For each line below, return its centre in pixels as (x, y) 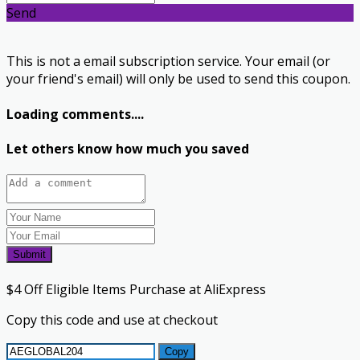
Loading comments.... (75, 114)
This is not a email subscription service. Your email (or (168, 61)
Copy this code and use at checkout (112, 320)
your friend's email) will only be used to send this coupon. (178, 79)
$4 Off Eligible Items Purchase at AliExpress (136, 290)
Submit (29, 255)
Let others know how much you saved (128, 148)
